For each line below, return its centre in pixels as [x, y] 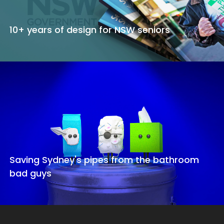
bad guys [30, 173]
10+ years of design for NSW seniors [90, 29]
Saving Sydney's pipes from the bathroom [104, 159]
